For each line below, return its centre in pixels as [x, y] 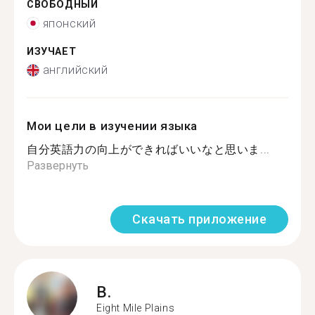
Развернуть [58, 166]
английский [75, 70]
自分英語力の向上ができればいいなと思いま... [148, 149]
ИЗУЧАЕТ [52, 51]
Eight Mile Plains [136, 308]
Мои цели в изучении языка [112, 126]
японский [69, 23]
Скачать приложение [199, 219]
